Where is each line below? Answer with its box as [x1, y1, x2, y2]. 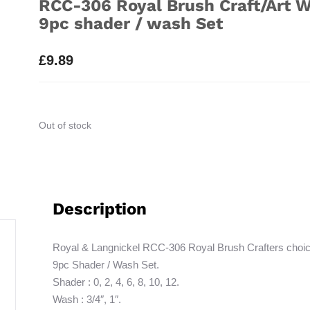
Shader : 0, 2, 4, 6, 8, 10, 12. [52, 275, 179, 288]
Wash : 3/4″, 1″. [52, 293, 121, 305]
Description [52, 199, 147, 219]
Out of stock [38, 120, 91, 131]
